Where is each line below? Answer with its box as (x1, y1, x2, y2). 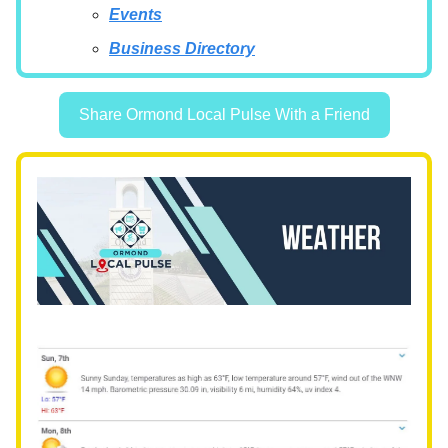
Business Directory (109, 40, 255, 58)
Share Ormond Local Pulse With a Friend (78, 106, 370, 124)
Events (109, 6, 162, 24)
